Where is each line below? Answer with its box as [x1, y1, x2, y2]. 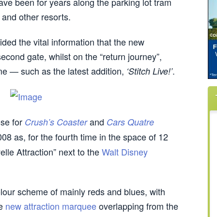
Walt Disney [102, 145, 148, 158]
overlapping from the [96, 200, 178, 212]
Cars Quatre [107, 116, 154, 128]
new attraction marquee [5, 200, 96, 212]
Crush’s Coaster [25, 116, 87, 128]
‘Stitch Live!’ [126, 65, 172, 77]
